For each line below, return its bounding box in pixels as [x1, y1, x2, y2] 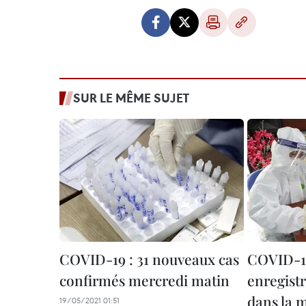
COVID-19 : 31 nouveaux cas [59, 249, 239, 269]
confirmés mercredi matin [59, 270, 229, 290]
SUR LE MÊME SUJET [73, 89, 189, 107]
